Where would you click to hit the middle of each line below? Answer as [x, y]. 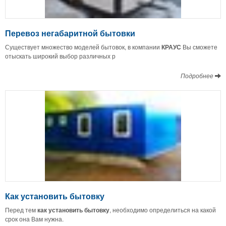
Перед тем [21, 209]
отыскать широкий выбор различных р [60, 56]
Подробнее [198, 76]
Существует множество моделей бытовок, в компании [83, 47]
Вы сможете [199, 47]
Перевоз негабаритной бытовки [70, 33]
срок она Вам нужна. [34, 218]
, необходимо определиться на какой [163, 209]
